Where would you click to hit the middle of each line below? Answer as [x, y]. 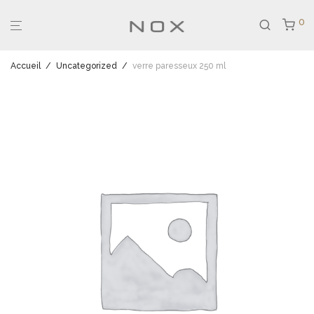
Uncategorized [87, 66]
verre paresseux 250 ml [179, 66]
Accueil [26, 66]
